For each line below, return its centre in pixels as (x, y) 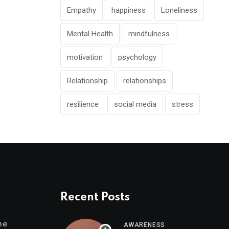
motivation (85, 57)
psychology (137, 57)
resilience (83, 104)
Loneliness (179, 10)
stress (182, 104)
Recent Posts (95, 197)
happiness (129, 10)
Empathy (82, 10)
